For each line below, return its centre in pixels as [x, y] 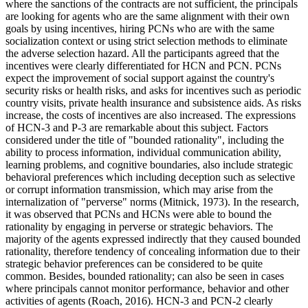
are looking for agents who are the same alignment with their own [147, 16]
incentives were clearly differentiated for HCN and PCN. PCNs [143, 65]
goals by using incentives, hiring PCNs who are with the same [140, 28]
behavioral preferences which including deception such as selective [150, 177]
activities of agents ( [48, 300]
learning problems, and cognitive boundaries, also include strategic [149, 164]
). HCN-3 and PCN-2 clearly [210, 300]
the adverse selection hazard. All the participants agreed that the [142, 53]
